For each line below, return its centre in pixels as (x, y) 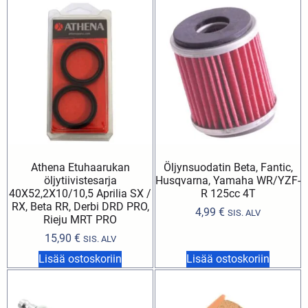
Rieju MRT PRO (80, 219)
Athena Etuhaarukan (80, 167)
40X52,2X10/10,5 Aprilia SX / (80, 193)
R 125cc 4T (228, 193)
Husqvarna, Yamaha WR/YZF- (228, 180)
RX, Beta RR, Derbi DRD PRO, (80, 206)
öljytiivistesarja (80, 180)
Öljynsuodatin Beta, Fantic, (228, 167)
